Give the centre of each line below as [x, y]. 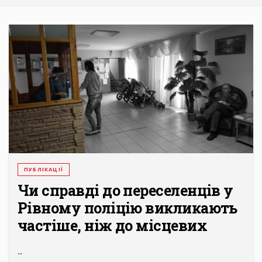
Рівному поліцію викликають [127, 208]
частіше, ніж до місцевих [113, 226]
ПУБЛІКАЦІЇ [44, 170]
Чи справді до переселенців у [125, 191]
